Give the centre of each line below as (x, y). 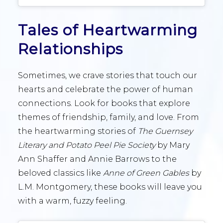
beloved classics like (60, 173)
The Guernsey (165, 131)
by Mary (172, 145)
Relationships (70, 49)
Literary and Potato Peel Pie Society (87, 145)
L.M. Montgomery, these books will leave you (110, 187)
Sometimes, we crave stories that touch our (108, 75)
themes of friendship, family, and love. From (109, 117)
